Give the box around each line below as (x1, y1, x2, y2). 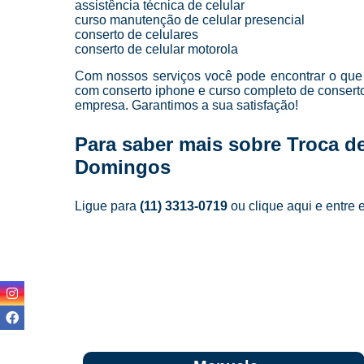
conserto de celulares (75, 27, 198, 41)
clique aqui (249, 198, 312, 213)
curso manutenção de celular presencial (75, 12, 305, 27)
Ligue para (75, 198, 140, 213)
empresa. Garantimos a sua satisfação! (75, 97, 298, 112)
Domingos (75, 155, 171, 178)
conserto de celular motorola (75, 41, 238, 56)
